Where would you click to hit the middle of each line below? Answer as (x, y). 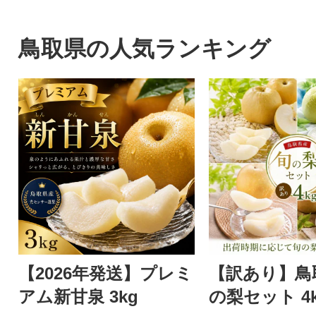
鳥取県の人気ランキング (144, 49)
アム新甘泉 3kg (78, 297)
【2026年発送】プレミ (105, 274)
